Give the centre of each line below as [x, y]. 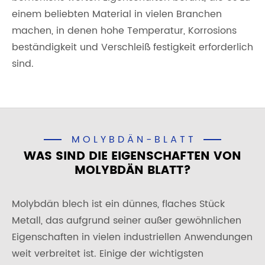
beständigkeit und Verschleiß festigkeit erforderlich [132, 47]
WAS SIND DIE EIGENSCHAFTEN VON [132, 156]
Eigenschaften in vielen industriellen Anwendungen [132, 237]
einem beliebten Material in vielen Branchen [117, 14]
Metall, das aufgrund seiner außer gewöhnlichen [127, 221]
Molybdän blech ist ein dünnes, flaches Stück [118, 204]
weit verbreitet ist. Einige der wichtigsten [108, 254]
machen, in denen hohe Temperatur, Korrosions [124, 31]
